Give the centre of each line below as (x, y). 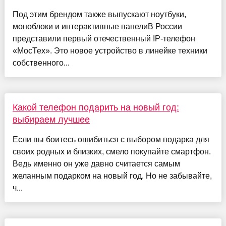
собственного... (41, 63)
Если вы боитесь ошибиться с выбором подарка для (111, 140)
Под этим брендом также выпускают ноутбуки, (99, 15)
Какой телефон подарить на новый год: (96, 108)
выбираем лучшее (51, 120)
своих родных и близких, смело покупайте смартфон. (111, 152)
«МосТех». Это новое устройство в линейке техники (110, 51)
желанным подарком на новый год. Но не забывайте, (112, 176)
